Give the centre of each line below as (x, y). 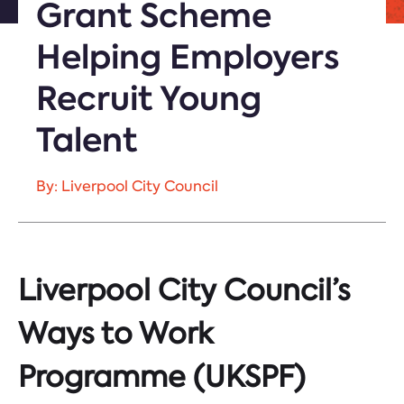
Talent (87, 140)
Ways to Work (115, 334)
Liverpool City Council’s (184, 290)
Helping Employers (188, 57)
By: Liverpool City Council (127, 186)
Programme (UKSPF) (162, 377)
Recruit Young (149, 98)
